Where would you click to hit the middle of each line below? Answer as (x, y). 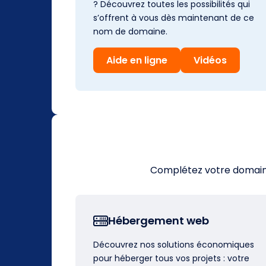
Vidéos (210, 60)
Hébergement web (159, 220)
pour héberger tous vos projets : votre (171, 258)
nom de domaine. (130, 31)
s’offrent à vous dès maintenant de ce (174, 18)
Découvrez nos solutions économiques (174, 244)
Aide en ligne (137, 60)
